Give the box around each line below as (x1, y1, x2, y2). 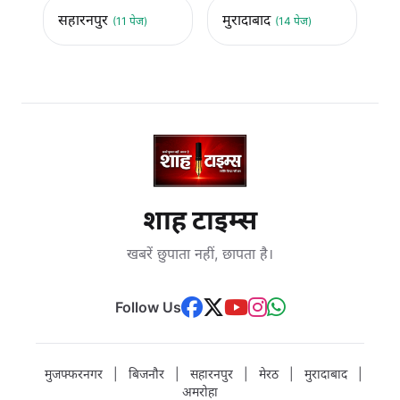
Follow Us (114, 297, 181, 316)
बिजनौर (129, 365, 164, 381)
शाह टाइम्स (143, 203, 257, 236)
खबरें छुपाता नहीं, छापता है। (127, 244, 273, 262)
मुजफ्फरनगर (45, 365, 103, 381)
